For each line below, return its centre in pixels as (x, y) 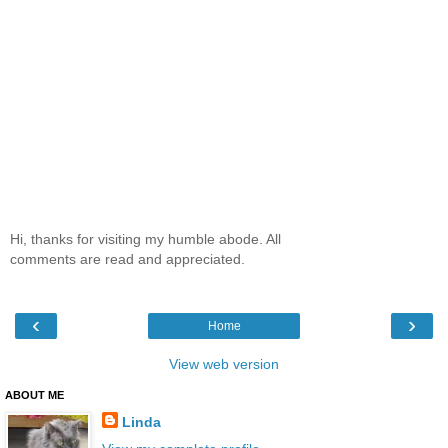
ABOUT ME (34, 395)
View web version (224, 364)
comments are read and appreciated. (127, 258)
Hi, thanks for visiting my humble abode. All (145, 238)
